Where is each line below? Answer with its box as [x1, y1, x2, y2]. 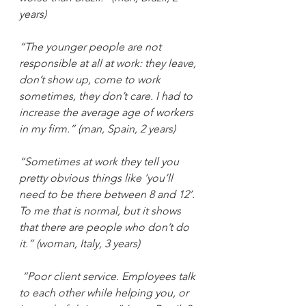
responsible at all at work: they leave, [19, 56, 199, 70]
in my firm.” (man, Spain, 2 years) [19, 122, 176, 135]
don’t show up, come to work [19, 72, 163, 86]
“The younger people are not [19, 40, 164, 53]
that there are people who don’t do [19, 220, 192, 234]
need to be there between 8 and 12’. [19, 187, 197, 201]
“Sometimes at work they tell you [19, 154, 182, 168]
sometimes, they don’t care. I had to [19, 89, 195, 102]
